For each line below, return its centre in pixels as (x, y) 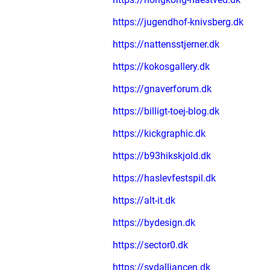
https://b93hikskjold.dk (162, 156)
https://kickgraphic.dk (159, 133)
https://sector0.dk (150, 245)
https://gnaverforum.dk (162, 89)
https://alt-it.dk (144, 200)
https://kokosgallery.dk (161, 67)
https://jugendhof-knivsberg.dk (178, 22)
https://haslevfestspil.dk (164, 178)
